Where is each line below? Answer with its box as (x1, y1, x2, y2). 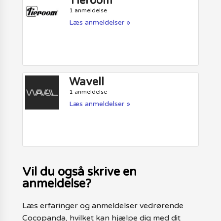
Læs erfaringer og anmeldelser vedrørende (22, 201, 184, 211)
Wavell (69, 75, 105, 88)
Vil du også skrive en (22, 165, 137, 180)
